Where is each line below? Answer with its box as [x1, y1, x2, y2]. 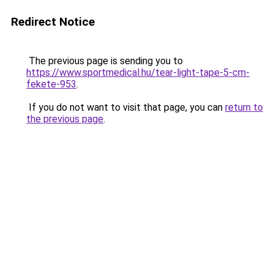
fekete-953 [26, 78, 76, 90]
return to [225, 102, 263, 113]
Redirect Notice [11, 15, 95, 29]
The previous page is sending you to [26, 55, 183, 67]
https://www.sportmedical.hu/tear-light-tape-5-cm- [26, 67, 250, 78]
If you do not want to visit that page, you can [26, 102, 225, 113]
